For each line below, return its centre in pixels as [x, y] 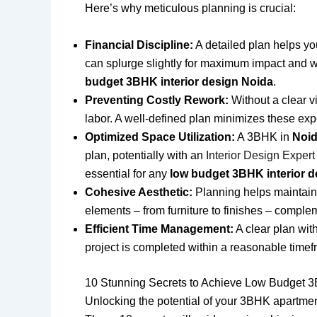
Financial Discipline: [139, 45]
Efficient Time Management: [159, 229]
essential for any [127, 173]
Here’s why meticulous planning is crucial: [190, 8]
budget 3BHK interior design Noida [179, 81]
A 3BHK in [264, 137]
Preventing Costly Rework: [157, 100]
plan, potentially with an [145, 155]
